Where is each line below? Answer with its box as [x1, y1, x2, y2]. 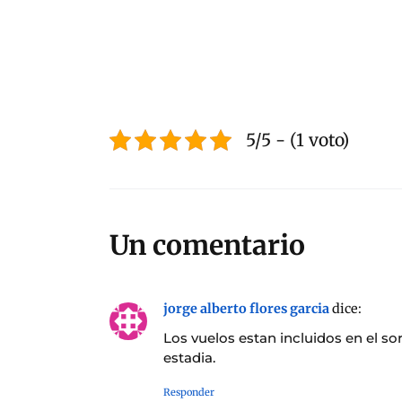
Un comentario [109, 228, 305, 263]
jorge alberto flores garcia [163, 301, 329, 318]
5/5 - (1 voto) [246, 129, 349, 152]
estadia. [163, 348, 215, 366]
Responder [163, 385, 214, 398]
